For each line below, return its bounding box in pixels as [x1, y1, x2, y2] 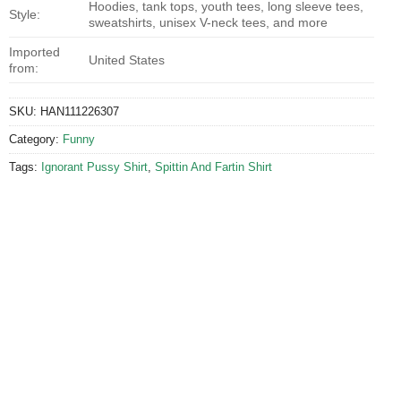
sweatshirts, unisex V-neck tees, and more [89, 14, 328, 30]
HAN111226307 [40, 104, 119, 118]
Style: [9, 6, 40, 21]
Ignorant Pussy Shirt [41, 159, 148, 174]
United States [89, 52, 166, 67]
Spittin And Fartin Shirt [155, 159, 272, 174]
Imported [9, 44, 60, 59]
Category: [9, 132, 63, 146]
